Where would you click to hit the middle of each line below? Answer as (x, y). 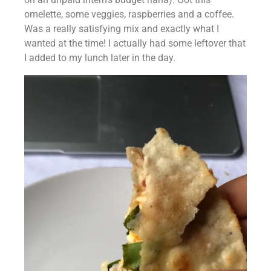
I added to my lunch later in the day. (100, 57)
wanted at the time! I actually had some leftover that (135, 43)
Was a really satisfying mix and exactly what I (122, 28)
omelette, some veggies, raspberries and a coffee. (129, 14)
